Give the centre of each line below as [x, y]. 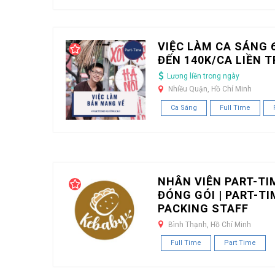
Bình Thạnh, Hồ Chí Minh [210, 224]
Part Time [240, 243]
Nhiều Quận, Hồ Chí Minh [210, 89]
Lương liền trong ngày [203, 76]
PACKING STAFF [203, 208]
